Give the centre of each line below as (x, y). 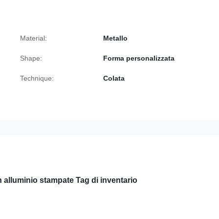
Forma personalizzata (139, 58)
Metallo (115, 38)
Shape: (31, 58)
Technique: (37, 78)
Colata (114, 78)
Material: (33, 38)
